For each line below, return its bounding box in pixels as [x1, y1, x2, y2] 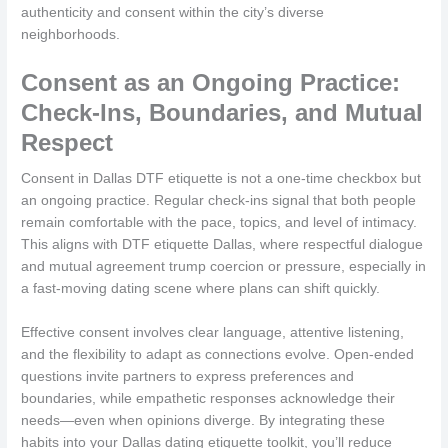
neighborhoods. [21, 27, 121, 43]
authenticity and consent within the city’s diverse [21, 5, 325, 21]
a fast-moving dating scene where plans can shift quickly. [21, 281, 381, 297]
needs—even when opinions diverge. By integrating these [21, 413, 386, 429]
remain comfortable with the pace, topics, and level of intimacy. [21, 215, 418, 231]
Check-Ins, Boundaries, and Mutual [21, 99, 424, 127]
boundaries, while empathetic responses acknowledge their [21, 391, 396, 407]
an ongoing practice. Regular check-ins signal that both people [21, 193, 417, 209]
